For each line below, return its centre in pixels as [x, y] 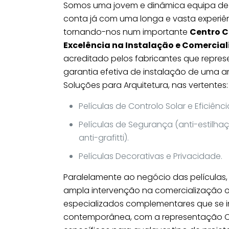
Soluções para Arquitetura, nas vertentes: [146, 85]
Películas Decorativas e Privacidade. [151, 156]
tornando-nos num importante [127, 32]
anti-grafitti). [104, 138]
